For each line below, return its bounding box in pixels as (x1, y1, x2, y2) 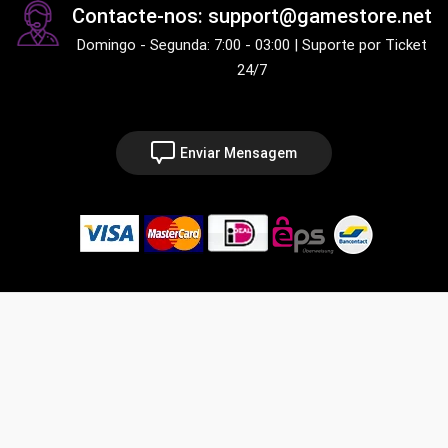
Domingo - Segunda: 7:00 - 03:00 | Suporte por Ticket (77, 35, 427, 54)
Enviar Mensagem (180, 144, 297, 161)
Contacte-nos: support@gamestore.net (72, 3, 432, 28)
